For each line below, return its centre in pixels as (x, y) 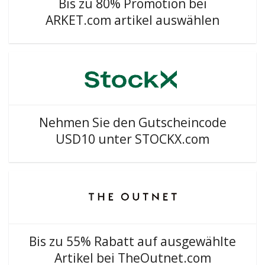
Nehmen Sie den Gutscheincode (132, 122)
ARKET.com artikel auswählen (132, 20)
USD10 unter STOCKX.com (132, 139)
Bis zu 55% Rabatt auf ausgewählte (132, 241)
